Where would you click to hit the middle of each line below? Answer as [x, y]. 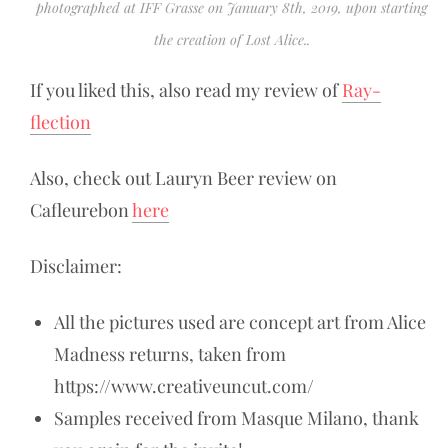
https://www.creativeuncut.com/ [184, 385]
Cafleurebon [81, 209]
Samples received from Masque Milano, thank [236, 417]
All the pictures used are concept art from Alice [240, 321]
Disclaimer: [76, 265]
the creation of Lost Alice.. [231, 39]
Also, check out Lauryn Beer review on [183, 177]
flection [60, 121]
